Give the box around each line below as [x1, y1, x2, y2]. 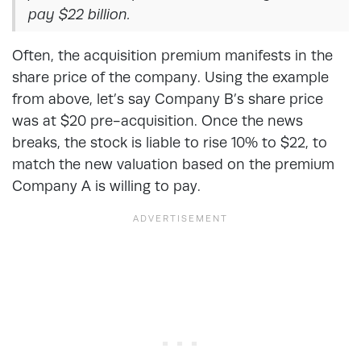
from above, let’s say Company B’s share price [12, 89, 323, 107]
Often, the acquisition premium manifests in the [12, 46, 333, 64]
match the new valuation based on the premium [12, 155, 334, 172]
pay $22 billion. [28, 5, 135, 23]
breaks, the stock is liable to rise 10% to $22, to [12, 133, 327, 151]
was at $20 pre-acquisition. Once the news [12, 111, 303, 129]
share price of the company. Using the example [12, 68, 329, 85]
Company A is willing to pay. [12, 176, 201, 194]
